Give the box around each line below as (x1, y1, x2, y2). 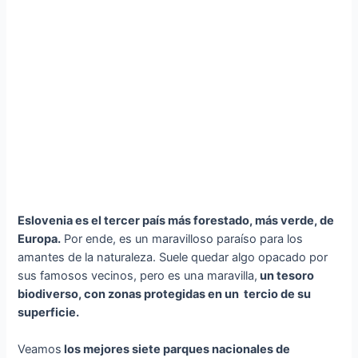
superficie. (18, 304, 80, 320)
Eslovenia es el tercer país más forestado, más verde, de (18, 213, 335, 228)
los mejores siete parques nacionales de (62, 342, 291, 356)
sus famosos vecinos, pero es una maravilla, (18, 268, 258, 283)
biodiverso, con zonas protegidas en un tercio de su (18, 286, 312, 301)
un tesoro (257, 268, 315, 283)
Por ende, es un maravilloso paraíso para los (61, 231, 304, 246)
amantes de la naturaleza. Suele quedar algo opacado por (18, 249, 328, 265)
